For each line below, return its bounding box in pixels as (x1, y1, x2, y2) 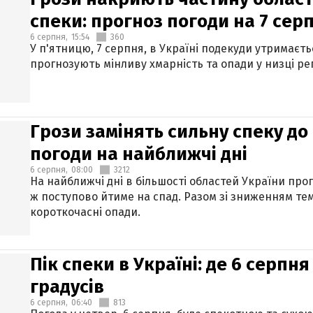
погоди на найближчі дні (30, 143, 247, 165)
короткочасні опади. (30, 205, 140, 219)
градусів (30, 276, 104, 298)
